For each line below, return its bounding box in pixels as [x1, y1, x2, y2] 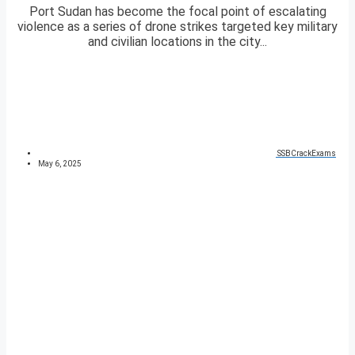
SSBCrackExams [277, 149, 336, 158]
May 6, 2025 [38, 159, 82, 169]
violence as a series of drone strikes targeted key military [17, 19, 338, 35]
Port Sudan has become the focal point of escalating [29, 4, 326, 20]
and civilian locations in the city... [88, 34, 267, 50]
